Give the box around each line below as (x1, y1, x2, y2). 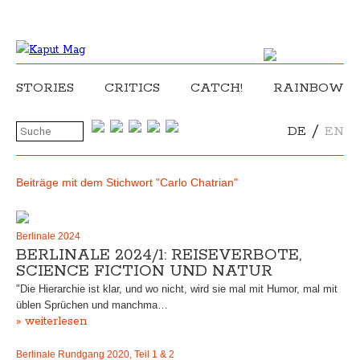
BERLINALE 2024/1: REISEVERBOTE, (16, 245, 301, 265)
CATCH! (190, 80, 243, 96)
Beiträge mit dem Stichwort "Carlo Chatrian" (16, 176, 238, 189)
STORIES (16, 80, 74, 96)
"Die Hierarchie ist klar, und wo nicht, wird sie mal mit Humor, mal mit (16, 283, 337, 295)
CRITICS (104, 80, 160, 96)
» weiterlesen (16, 314, 87, 329)
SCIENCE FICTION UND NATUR (16, 261, 272, 281)
